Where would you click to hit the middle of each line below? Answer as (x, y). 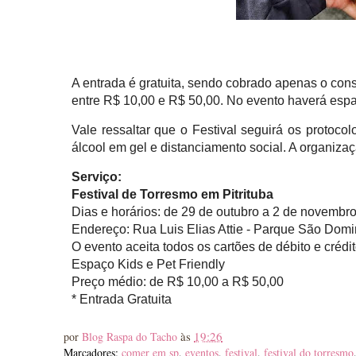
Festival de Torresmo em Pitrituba (172, 194)
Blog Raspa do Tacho (131, 336)
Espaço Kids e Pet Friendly (148, 264)
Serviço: (97, 176)
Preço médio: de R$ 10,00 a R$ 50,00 (178, 281)
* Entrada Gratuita (122, 299)
